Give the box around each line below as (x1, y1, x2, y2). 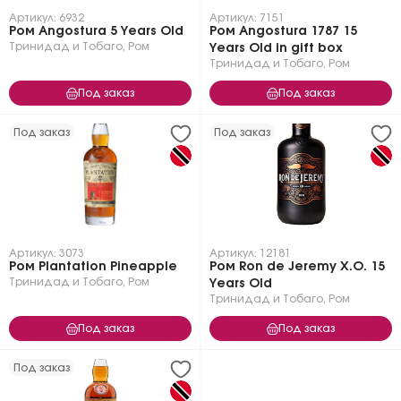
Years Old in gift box (209, 42, 343, 55)
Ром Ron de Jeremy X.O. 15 (209, 260, 385, 273)
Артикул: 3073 (9, 248, 84, 259)
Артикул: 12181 (209, 248, 291, 259)
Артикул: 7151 (209, 13, 285, 23)
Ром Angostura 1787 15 (209, 25, 357, 38)
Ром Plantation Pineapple (9, 260, 177, 273)
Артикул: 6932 (9, 13, 84, 23)
